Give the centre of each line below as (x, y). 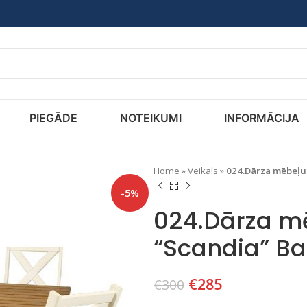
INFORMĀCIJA (261, 118)
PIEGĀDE (53, 118)
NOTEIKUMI (150, 118)
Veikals (203, 171)
